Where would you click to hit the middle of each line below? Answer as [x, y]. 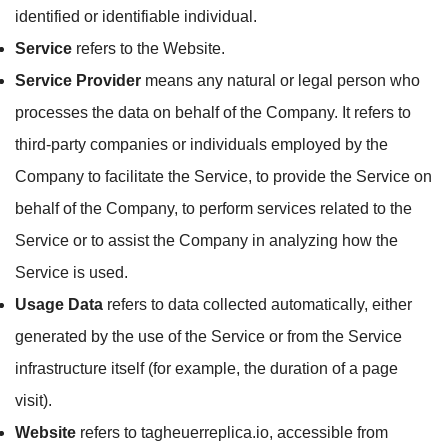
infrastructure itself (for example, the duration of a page [206, 368]
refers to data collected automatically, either [257, 304]
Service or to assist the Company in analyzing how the [206, 240]
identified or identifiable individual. [136, 16]
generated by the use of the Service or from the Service [208, 336]
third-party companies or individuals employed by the [201, 144]
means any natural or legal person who [280, 80]
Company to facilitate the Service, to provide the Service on [223, 176]
